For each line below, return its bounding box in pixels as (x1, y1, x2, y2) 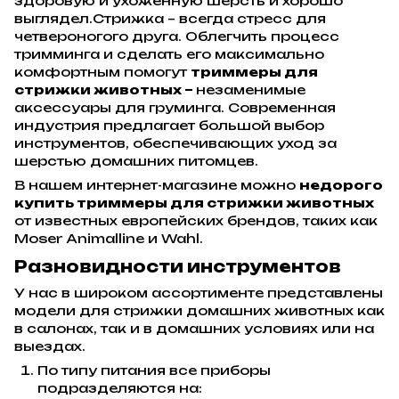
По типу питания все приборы (37, 362, 271, 378)
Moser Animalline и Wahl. (14, 231, 203, 247)
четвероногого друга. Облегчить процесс (14, 28, 339, 45)
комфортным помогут (14, 64, 191, 80)
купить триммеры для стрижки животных (14, 195, 374, 211)
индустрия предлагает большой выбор (14, 118, 324, 134)
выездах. (14, 338, 85, 354)
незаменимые (196, 82, 305, 98)
